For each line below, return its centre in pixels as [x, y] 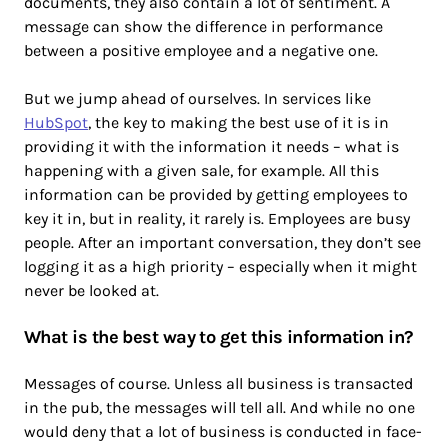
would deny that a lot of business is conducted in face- [223, 431]
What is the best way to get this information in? [218, 336]
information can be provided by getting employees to [216, 194]
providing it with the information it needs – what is [211, 146]
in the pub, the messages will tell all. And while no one [219, 407]
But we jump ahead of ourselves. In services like [197, 98]
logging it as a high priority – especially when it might [220, 266]
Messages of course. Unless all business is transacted [218, 383]
